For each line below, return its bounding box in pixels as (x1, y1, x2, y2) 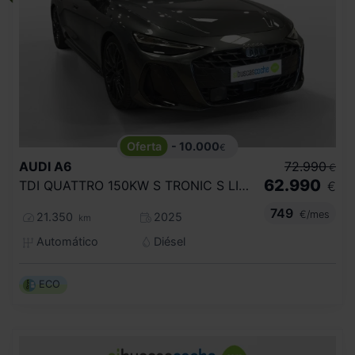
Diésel (151, 235, 186, 249)
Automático (32, 235, 98, 249)
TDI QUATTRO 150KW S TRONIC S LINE (239, 177, 249, 194)
